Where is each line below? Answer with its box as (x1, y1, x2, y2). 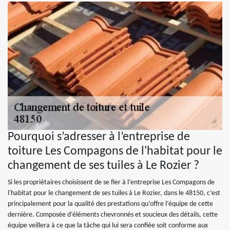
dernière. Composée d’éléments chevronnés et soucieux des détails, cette (8, 211, 218, 219)
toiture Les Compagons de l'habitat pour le (8, 145, 222, 158)
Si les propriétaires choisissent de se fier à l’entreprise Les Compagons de (8, 179, 215, 186)
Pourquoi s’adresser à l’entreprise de (8, 131, 190, 143)
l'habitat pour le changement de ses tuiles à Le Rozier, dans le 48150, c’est (8, 189, 220, 197)
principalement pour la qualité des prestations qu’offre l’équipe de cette (8, 200, 213, 208)
